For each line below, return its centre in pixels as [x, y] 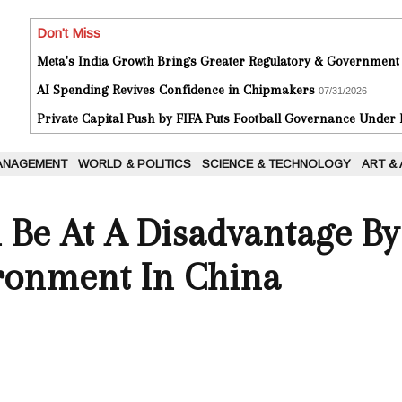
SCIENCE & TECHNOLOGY [276, 164]
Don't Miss [69, 33]
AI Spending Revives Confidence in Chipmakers [176, 90]
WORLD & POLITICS [135, 164]
